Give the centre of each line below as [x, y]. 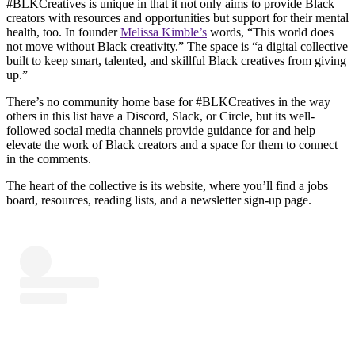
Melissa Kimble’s [164, 32]
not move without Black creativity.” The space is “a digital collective [177, 47]
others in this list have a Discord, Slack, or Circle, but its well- [160, 116]
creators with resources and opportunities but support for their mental [177, 18]
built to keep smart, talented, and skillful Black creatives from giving [176, 61]
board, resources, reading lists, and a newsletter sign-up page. [160, 200]
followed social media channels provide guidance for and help [161, 131]
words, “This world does [270, 32]
